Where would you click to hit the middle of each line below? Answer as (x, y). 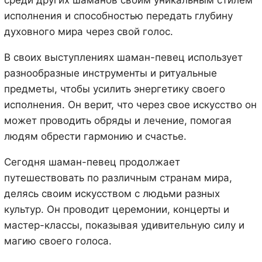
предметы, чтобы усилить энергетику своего (114, 89)
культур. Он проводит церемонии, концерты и (116, 209)
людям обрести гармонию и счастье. (95, 136)
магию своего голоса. (58, 241)
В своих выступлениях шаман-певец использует (123, 57)
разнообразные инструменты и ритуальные (110, 73)
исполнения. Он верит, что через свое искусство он (130, 104)
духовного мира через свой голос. (88, 31)
